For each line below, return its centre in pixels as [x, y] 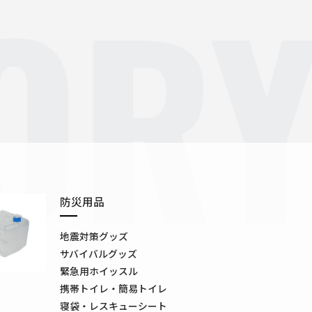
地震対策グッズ [94, 236]
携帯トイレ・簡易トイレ [113, 288]
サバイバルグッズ [98, 253]
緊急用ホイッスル [99, 271]
